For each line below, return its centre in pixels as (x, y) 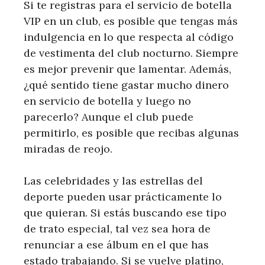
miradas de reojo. (68, 149)
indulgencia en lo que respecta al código (129, 37)
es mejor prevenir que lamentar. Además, (127, 69)
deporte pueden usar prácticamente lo (123, 197)
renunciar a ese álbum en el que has (116, 245)
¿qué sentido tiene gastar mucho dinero (126, 85)
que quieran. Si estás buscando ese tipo (125, 213)
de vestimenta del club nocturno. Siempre (131, 53)
